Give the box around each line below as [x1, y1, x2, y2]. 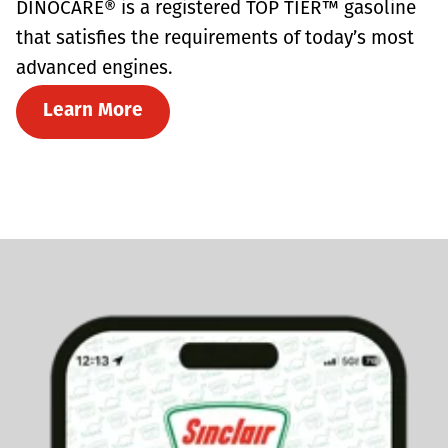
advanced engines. [16, 59, 173, 79]
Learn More [43, 101, 143, 121]
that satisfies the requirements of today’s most [16, 29, 414, 49]
